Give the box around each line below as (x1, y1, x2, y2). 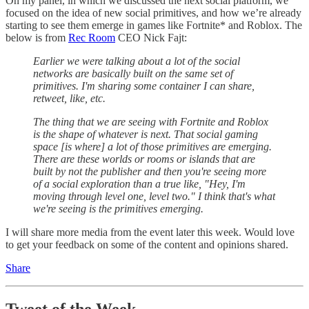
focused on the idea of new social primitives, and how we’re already (6, 6, 301, 19)
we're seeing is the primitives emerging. (33, 202, 203, 215)
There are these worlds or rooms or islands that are (33, 152, 255, 165)
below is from (6, 31, 68, 43)
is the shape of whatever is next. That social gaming (33, 128, 258, 140)
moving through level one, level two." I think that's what (33, 190, 275, 202)
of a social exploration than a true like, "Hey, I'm (33, 177, 246, 190)
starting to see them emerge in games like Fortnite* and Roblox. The (6, 19, 302, 31)
